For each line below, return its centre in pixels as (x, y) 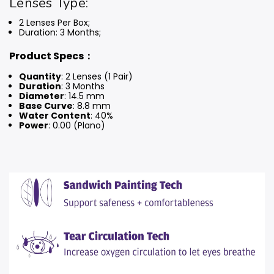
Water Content (55, 115)
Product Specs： (51, 56)
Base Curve (46, 106)
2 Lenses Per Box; (55, 22)
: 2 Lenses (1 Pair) (97, 76)
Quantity (40, 76)
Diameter (42, 96)
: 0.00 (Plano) (77, 125)
